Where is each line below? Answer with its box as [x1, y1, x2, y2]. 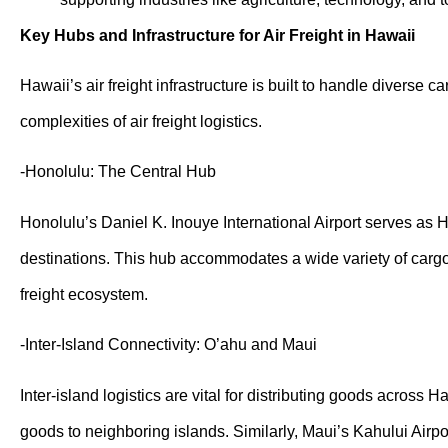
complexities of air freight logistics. [20, 112, 262, 130]
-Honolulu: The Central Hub [20, 163, 216, 181]
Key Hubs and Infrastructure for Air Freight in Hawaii [20, 26, 415, 44]
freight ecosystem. [20, 285, 148, 303]
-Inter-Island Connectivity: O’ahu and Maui [20, 336, 317, 354]
